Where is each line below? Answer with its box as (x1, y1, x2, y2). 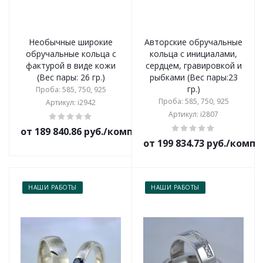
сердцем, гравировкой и (145, 60, 242, 71)
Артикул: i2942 (46, 97, 96, 107)
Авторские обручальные (144, 36, 242, 48)
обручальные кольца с (25, 48, 116, 59)
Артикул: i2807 (168, 109, 218, 119)
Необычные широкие (29, 36, 113, 48)
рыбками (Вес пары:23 (149, 72, 238, 83)
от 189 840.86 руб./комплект (21, 125, 157, 138)
